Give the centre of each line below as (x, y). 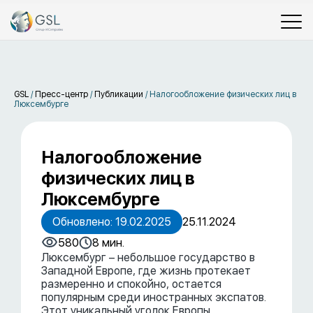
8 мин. (108, 242)
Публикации (119, 94)
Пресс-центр (61, 94)
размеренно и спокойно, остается (131, 284)
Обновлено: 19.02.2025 (112, 222)
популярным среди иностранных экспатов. (154, 297)
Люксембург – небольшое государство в (148, 257)
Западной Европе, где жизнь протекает (146, 271)
